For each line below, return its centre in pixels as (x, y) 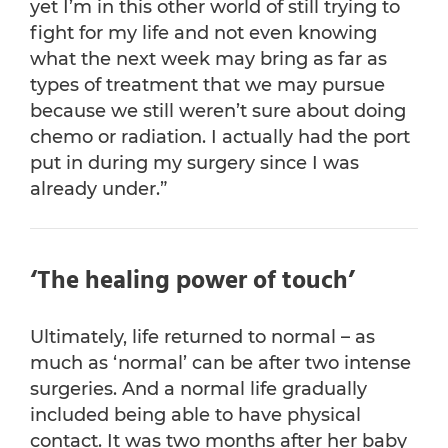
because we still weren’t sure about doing (218, 111)
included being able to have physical (195, 415)
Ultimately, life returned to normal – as (202, 337)
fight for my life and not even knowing (203, 33)
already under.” (98, 189)
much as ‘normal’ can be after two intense (220, 363)
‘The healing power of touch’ (192, 282)
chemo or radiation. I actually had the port (220, 137)
